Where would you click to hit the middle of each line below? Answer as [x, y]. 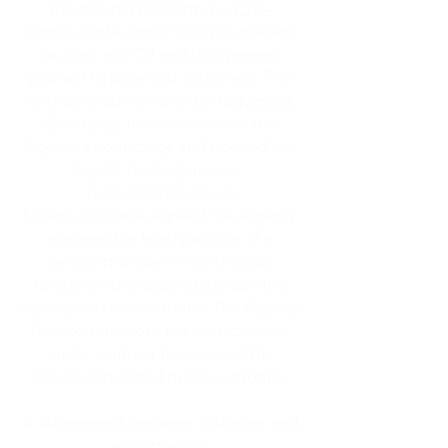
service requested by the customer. [160, 376]
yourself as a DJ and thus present [160, 54]
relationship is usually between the [160, 284]
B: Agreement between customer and [160, 422]
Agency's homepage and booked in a [160, 146]
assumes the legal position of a [160, 238]
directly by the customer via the [160, 123]
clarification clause [168, 192]
